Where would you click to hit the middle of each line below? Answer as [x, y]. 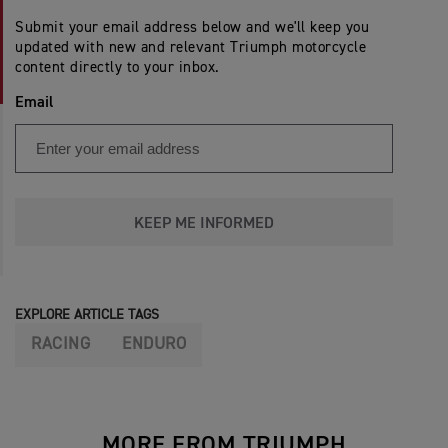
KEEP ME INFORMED [204, 223]
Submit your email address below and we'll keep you [192, 27]
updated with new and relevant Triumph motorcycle [190, 47]
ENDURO [154, 344]
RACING [60, 344]
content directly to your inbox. [117, 67]
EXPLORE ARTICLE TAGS [87, 314]
